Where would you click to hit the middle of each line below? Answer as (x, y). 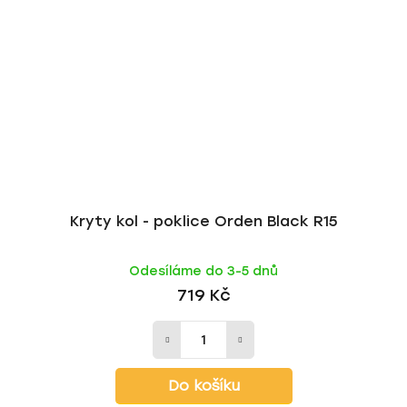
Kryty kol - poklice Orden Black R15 (203, 221)
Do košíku (203, 386)
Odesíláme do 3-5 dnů (203, 271)
